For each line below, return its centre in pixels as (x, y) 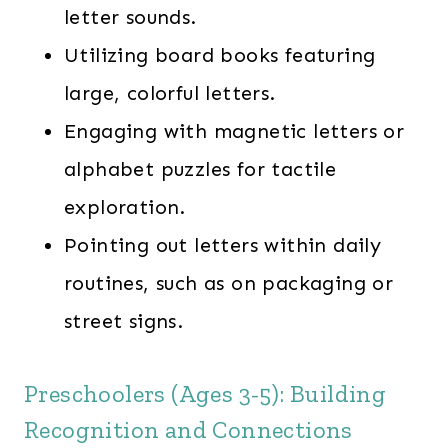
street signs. (124, 320)
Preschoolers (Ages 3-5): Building (205, 393)
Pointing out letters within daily (223, 244)
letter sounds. (130, 16)
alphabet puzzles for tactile (200, 168)
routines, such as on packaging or (229, 282)
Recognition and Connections (188, 429)
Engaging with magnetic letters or (234, 130)
